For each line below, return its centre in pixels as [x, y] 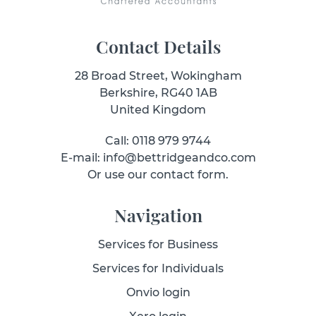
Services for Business [158, 244]
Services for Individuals [158, 268]
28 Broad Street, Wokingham [158, 76]
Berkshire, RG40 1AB [158, 93]
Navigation [158, 215]
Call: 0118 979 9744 [158, 141]
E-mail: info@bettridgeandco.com [158, 158]
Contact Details [158, 46]
